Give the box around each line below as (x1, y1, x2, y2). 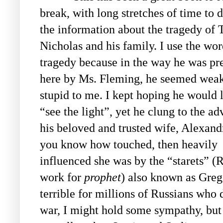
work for (40, 171, 84, 184)
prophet (84, 171, 121, 184)
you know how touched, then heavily (40, 138, 218, 151)
